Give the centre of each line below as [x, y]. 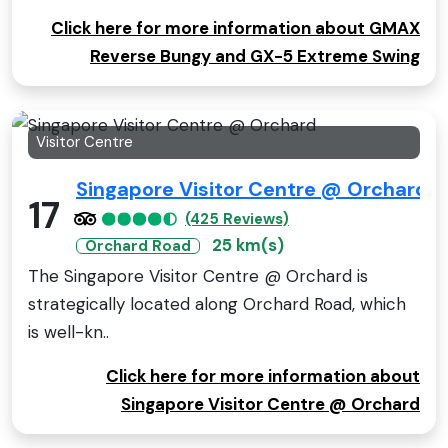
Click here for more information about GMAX [235, 27]
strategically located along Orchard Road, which [217, 304]
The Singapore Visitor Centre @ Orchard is [198, 276]
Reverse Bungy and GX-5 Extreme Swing [255, 55]
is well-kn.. [68, 332]
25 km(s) [248, 245]
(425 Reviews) [237, 219]
